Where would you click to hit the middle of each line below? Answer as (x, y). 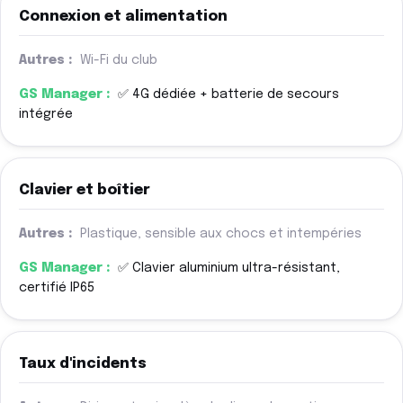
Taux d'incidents (83, 364)
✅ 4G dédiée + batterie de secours (228, 95)
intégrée (46, 115)
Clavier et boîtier (85, 191)
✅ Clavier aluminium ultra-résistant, (229, 269)
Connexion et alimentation (123, 17)
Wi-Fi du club (119, 61)
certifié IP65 (57, 288)
